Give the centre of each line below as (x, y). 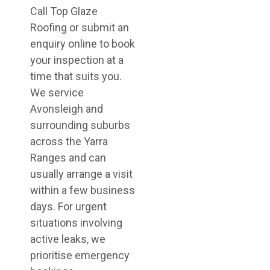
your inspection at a (77, 60)
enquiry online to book (83, 44)
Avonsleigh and (67, 109)
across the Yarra (69, 141)
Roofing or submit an (80, 27)
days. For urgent (68, 206)
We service (57, 93)
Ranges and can (68, 158)
